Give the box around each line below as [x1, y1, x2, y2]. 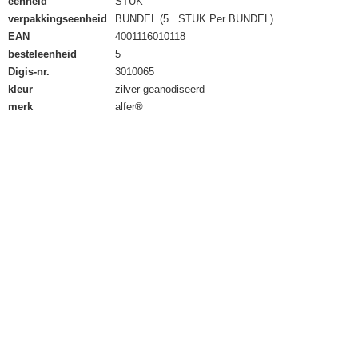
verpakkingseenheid [8, 13, 107, 25]
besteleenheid [8, 48, 77, 60]
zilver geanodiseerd [115, 83, 205, 95]
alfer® [115, 101, 143, 113]
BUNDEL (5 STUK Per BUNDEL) [115, 13, 273, 25]
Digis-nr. [8, 66, 50, 78]
